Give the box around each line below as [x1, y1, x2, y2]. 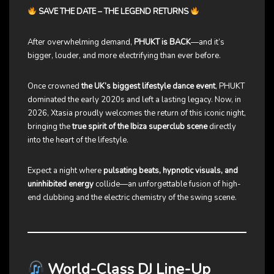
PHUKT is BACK [134, 36, 191, 48]
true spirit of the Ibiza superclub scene [72, 120, 207, 132]
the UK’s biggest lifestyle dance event [81, 80, 215, 92]
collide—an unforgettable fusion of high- [94, 178, 241, 190]
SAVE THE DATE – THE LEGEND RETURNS [38, 6, 188, 17]
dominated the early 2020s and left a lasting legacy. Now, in [28, 94, 241, 105]
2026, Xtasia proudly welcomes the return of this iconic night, [28, 107, 246, 119]
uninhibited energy [28, 178, 94, 190]
